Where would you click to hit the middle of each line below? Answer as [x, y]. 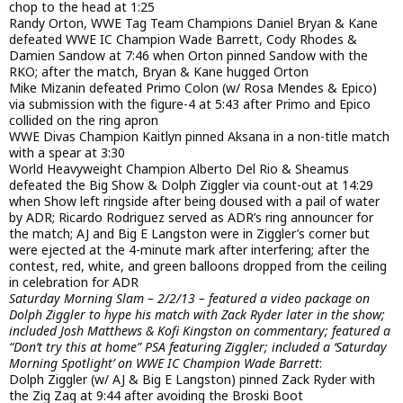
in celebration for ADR [74, 282]
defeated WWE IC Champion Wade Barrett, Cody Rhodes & [183, 40]
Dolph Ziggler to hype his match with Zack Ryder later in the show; [197, 315]
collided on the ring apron [84, 121]
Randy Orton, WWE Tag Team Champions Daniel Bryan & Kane [193, 23]
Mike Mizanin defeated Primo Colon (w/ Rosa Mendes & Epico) [193, 88]
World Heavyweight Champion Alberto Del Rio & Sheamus [179, 169]
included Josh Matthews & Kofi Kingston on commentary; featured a [200, 331]
